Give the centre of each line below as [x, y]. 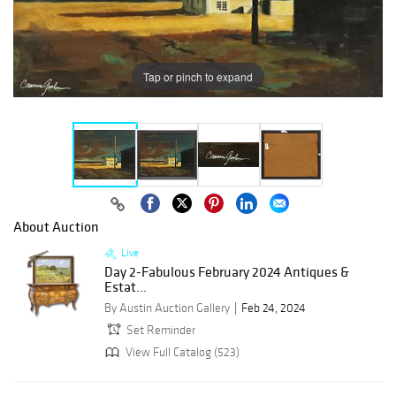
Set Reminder [161, 331]
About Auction [56, 227]
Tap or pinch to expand [198, 76]
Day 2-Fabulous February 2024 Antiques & [227, 272]
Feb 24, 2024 [274, 308]
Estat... [126, 287]
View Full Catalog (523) [181, 352]
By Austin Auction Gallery [167, 308]
